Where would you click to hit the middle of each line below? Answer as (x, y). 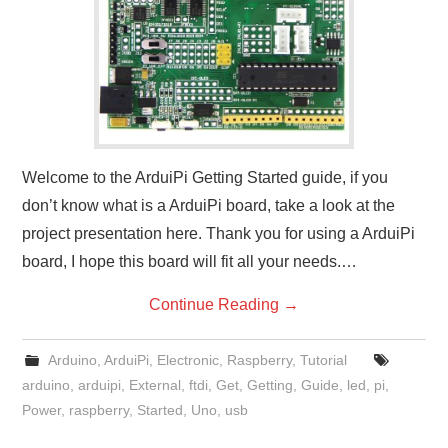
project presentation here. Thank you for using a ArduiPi (219, 233)
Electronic (187, 360)
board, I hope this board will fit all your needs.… (190, 261)
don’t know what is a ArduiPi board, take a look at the (209, 205)
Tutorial (323, 360)
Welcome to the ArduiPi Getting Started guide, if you (205, 177)
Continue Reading (216, 304)
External (155, 385)
